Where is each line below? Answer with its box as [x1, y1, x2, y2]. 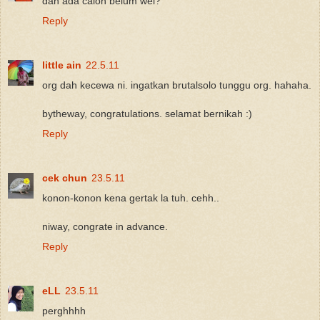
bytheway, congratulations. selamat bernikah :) [42, 108, 252, 120]
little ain [42, 59, 81, 71]
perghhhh [42, 305, 86, 317]
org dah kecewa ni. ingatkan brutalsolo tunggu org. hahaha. [42, 79, 311, 91]
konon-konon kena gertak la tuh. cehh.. [42, 192, 219, 204]
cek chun [42, 172, 87, 184]
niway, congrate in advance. [42, 221, 168, 233]
